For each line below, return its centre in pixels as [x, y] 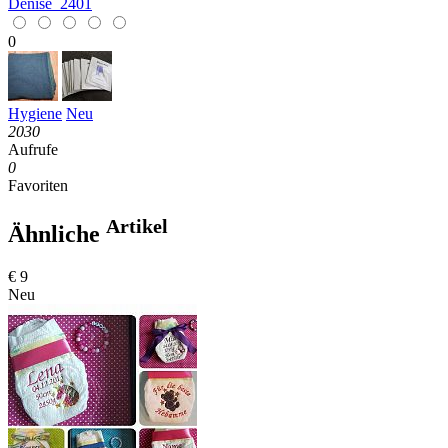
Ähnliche [54, 233]
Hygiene [35, 113]
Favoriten [38, 185]
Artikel [137, 225]
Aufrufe [33, 149]
